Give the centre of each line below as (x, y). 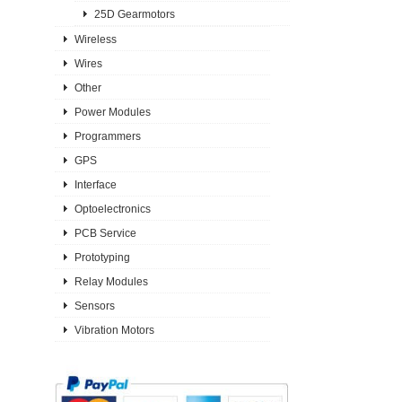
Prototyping (102, 257)
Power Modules (112, 112)
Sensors (94, 306)
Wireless (95, 39)
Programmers (107, 136)
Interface (95, 184)
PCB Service (105, 233)
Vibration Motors (114, 330)
